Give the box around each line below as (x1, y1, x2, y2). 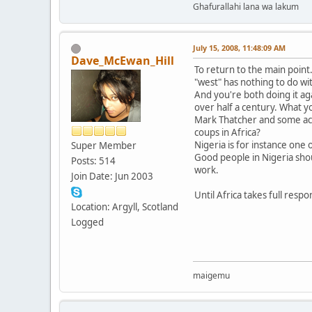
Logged (71, 215, 104, 228)
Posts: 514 (71, 154, 116, 167)
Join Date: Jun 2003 (71, 169, 153, 182)
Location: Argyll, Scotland (71, 200, 178, 213)
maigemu (193, 270, 230, 282)
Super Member (71, 139, 136, 152)
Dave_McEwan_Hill (71, 52, 174, 68)
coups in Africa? (194, 125, 260, 139)
